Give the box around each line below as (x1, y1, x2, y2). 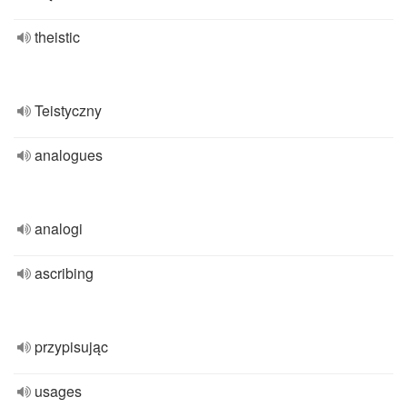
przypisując (35, 336, 108, 357)
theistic (35, 26, 80, 47)
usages (35, 381, 82, 402)
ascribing (35, 263, 94, 283)
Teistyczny (35, 100, 102, 121)
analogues (35, 144, 103, 165)
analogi (35, 218, 83, 239)
